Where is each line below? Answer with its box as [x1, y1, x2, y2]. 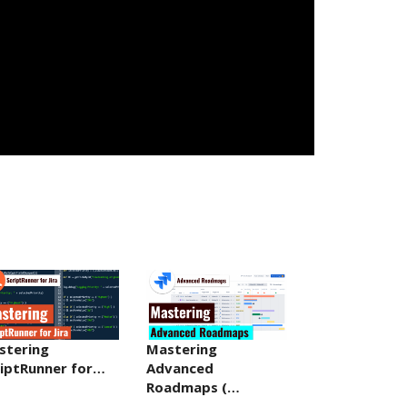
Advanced [146, 359, 213, 378]
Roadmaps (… [146, 378, 240, 397]
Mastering [146, 340, 217, 359]
